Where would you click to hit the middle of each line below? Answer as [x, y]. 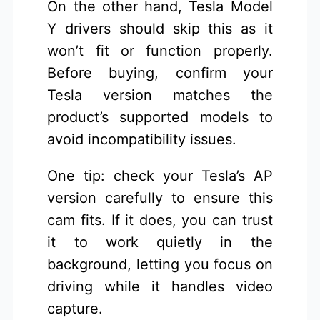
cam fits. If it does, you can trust [160, 220]
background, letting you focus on [160, 265]
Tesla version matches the [160, 95]
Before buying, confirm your [160, 73]
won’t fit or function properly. [160, 51]
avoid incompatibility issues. [142, 140]
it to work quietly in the [160, 242]
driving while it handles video [160, 287]
